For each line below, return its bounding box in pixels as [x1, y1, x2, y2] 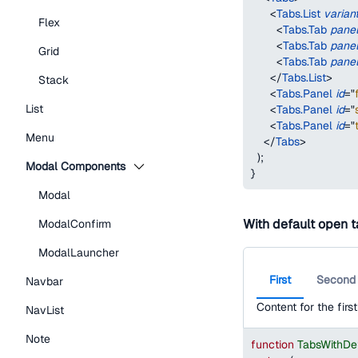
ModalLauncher [38, 245, 119, 260]
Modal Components [26, 159, 125, 173]
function [251, 337, 294, 352]
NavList [26, 303, 64, 317]
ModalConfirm [38, 217, 111, 231]
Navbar [26, 274, 63, 288]
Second [316, 272, 356, 287]
